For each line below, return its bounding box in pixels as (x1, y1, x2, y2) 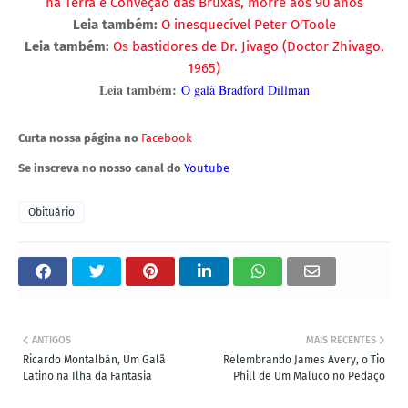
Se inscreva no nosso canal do (18, 161, 184, 176)
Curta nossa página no (18, 131, 138, 146)
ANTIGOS (32, 334, 71, 347)
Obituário (28, 206, 75, 219)
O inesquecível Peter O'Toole (157, 16, 336, 34)
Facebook (141, 131, 192, 146)
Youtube (184, 161, 229, 176)
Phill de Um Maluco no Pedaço (233, 370, 385, 383)
